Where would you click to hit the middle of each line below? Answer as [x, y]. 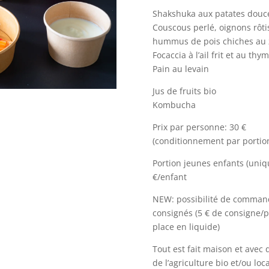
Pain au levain [180, 69]
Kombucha [174, 105]
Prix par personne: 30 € [199, 127]
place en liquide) [186, 227]
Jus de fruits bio [184, 91]
